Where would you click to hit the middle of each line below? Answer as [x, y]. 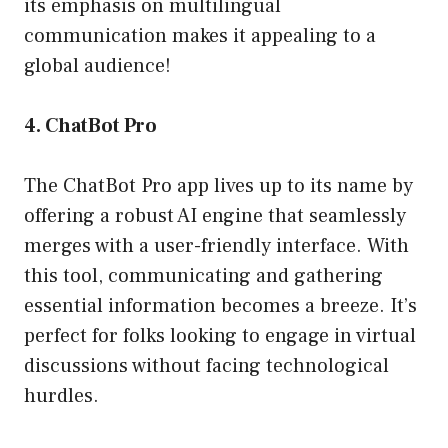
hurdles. [61, 396]
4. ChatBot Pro [90, 126]
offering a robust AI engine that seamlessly [215, 216]
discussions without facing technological [206, 366]
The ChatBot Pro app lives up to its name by [218, 186]
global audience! [97, 66]
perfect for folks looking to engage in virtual [220, 336]
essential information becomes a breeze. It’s [220, 306]
